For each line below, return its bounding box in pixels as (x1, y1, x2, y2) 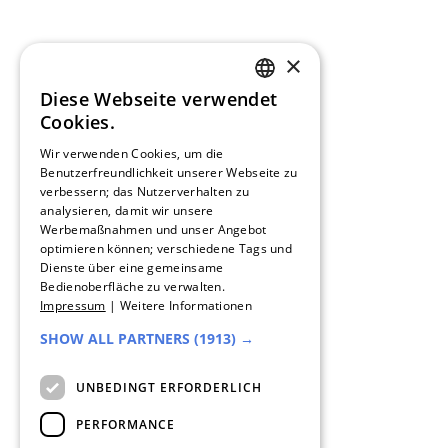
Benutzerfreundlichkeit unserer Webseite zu (40, 164, 298, 181)
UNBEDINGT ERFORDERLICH (76, 378, 262, 396)
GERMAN (259, 101, 305, 116)
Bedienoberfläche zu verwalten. (40, 278, 226, 295)
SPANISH (259, 183, 304, 198)
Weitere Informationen (119, 297, 252, 314)
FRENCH (259, 142, 301, 157)
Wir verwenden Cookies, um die (40, 145, 224, 162)
